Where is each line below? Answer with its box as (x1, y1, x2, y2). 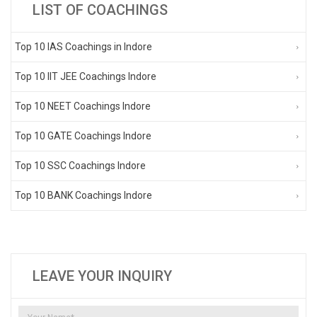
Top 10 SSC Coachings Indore (15, 159, 146, 171)
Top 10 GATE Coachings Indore (15, 129, 151, 142)
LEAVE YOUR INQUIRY (33, 267, 172, 284)
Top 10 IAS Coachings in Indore (15, 40, 152, 52)
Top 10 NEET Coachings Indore (15, 100, 151, 112)
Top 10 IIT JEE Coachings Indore (15, 70, 156, 82)
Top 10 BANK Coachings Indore (15, 189, 152, 201)
